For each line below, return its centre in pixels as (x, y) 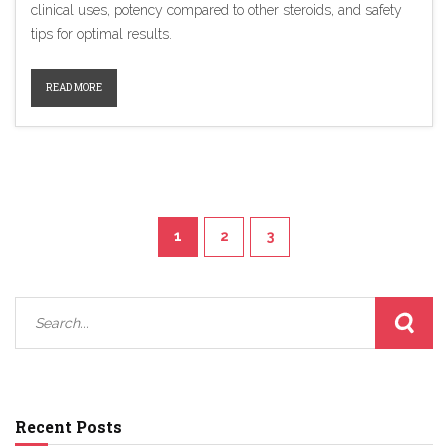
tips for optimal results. (101, 33)
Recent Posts (68, 426)
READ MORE (74, 87)
